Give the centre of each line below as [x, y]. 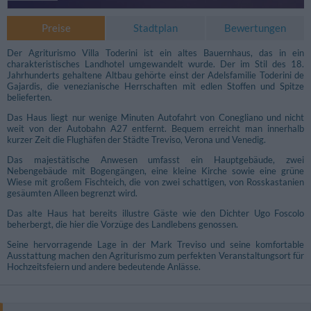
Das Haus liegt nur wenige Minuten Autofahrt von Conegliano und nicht [155, 118]
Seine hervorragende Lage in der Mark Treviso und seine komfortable [155, 245]
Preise [56, 28]
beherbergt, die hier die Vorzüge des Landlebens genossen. [123, 225]
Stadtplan [155, 28]
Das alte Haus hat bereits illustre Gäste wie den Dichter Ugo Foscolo [155, 213]
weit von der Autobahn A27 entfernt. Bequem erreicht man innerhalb [155, 129]
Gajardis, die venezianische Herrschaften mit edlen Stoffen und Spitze [155, 86]
